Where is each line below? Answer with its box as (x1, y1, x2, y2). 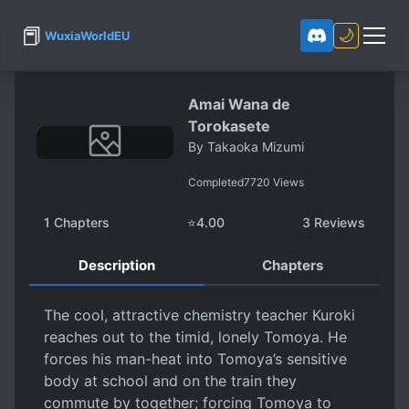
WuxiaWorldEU (45, 28, 130, 43)
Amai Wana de (188, 95, 290, 113)
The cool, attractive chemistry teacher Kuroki (44, 306, 355, 324)
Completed (188, 175, 244, 189)
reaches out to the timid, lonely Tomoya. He (44, 328, 347, 346)
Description (79, 257, 155, 274)
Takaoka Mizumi (207, 139, 304, 154)
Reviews (310, 215, 365, 230)
